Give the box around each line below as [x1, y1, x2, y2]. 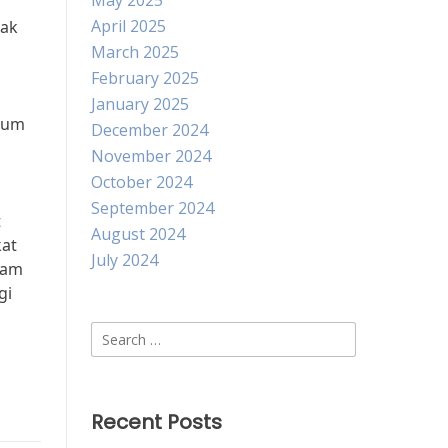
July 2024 [91, 249, 158, 271]
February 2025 [91, 67, 199, 89]
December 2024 [91, 119, 208, 141]
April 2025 [91, 15, 166, 37]
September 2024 [91, 197, 214, 219]
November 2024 [91, 145, 211, 167]
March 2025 [91, 41, 179, 63]
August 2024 [91, 223, 185, 245]
